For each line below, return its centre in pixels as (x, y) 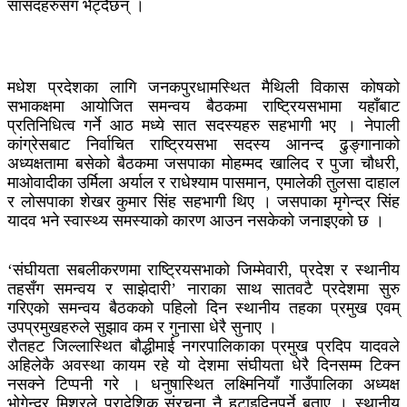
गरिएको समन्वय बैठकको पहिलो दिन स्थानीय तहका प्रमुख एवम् (203, 308)
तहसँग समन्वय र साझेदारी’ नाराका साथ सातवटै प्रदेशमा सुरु (203, 288)
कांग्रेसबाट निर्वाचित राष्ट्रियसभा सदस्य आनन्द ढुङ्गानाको (203, 144)
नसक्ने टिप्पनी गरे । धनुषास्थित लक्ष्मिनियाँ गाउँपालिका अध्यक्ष (203, 384)
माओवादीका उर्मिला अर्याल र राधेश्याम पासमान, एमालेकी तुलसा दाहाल (203, 182)
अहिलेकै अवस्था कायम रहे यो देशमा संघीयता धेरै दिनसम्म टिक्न (203, 365)
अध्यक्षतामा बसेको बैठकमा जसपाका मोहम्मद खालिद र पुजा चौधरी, (203, 163)
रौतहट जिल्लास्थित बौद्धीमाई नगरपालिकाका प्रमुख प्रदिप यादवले (203, 346)
